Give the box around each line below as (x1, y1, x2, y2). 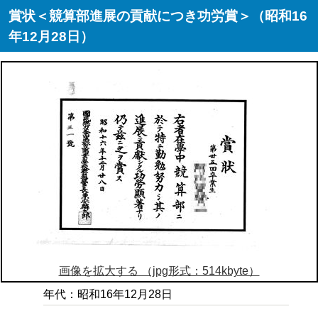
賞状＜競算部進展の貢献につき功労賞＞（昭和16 (9, 8, 308, 24)
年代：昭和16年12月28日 (43, 288, 173, 301)
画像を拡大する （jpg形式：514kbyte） (58, 264, 260, 277)
